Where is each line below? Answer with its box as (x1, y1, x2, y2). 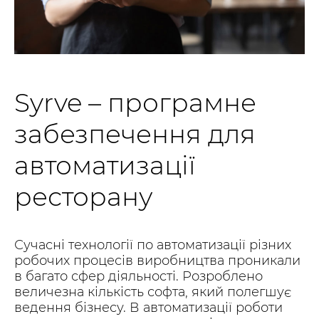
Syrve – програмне (14, 86, 256, 118)
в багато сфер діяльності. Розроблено (14, 268, 263, 284)
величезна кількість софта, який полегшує (14, 283, 291, 300)
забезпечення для (14, 117, 256, 150)
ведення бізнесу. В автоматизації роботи (14, 299, 283, 315)
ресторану (14, 180, 153, 212)
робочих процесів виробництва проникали (14, 252, 300, 268)
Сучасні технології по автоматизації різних (14, 236, 291, 253)
